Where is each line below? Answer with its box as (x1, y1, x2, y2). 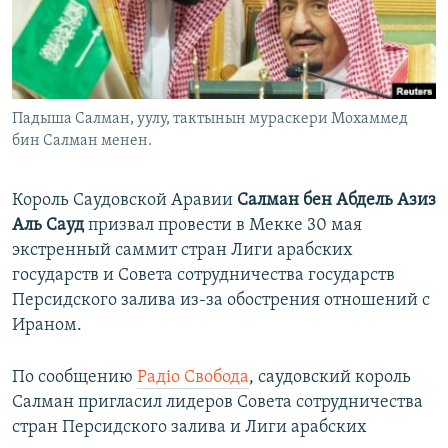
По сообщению (12, 368, 137, 388)
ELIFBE (36, 83, 74, 98)
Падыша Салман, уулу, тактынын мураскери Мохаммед (12, 111, 408, 128)
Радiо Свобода (137, 368, 249, 388)
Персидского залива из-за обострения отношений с (12, 291, 430, 311)
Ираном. (12, 316, 82, 336)
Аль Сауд (12, 216, 84, 236)
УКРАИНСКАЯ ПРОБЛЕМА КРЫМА (36, 119, 225, 134)
